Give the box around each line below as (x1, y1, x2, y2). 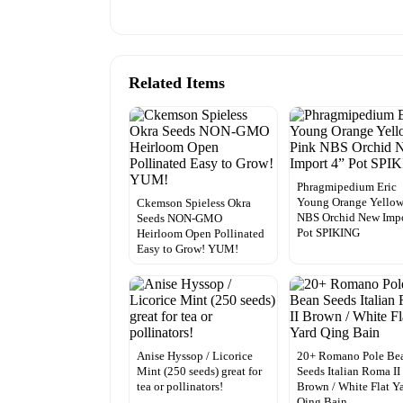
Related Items (129, 73, 225, 92)
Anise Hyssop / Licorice (137, 348, 253, 363)
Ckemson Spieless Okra (137, 195, 251, 210)
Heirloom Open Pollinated (137, 226, 264, 240)
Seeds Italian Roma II (297, 363, 401, 378)
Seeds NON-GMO (137, 210, 222, 225)
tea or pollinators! (137, 379, 223, 393)
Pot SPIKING (297, 225, 361, 239)
